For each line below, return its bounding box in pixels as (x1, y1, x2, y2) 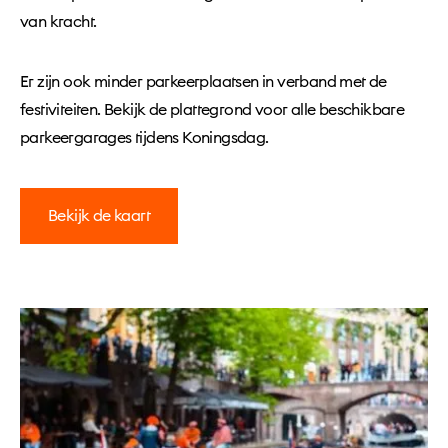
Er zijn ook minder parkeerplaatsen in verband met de (20, 74, 387, 90)
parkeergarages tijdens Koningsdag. (20, 130, 269, 146)
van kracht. (20, 14, 97, 30)
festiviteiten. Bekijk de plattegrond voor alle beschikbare (20, 102, 405, 118)
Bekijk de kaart (48, 208, 150, 224)
